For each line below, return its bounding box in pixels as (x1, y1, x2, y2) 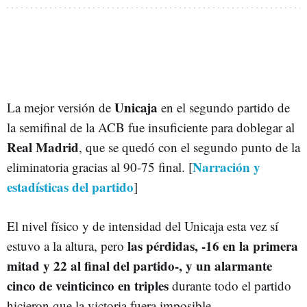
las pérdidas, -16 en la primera (127, 236, 298, 255)
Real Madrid (7, 137, 79, 156)
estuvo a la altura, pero (7, 236, 127, 254)
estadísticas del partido (7, 177, 134, 196)
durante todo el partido (169, 276, 291, 294)
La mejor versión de (7, 98, 114, 116)
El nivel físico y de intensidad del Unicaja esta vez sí (7, 217, 278, 234)
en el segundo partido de (158, 98, 290, 116)
